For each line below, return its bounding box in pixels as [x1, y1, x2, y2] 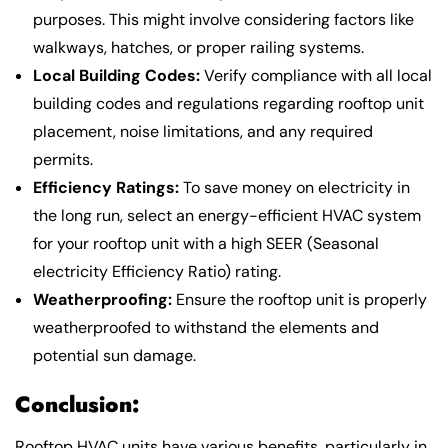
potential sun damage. [33, 345, 196, 367]
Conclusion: [15, 388, 139, 421]
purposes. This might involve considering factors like [33, 9, 414, 31]
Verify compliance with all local [200, 65, 432, 87]
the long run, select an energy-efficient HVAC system [33, 205, 421, 227]
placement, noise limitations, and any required [33, 121, 373, 143]
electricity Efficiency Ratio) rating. [33, 261, 281, 283]
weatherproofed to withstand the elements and [33, 317, 379, 339]
